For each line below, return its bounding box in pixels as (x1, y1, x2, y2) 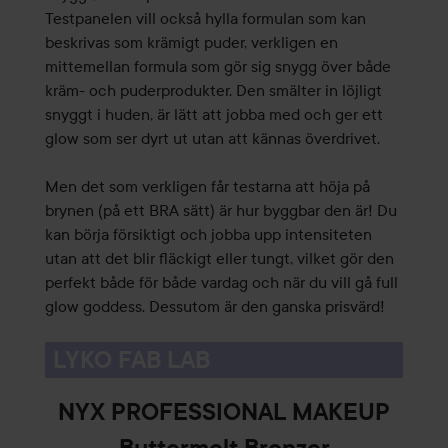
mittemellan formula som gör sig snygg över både (44, 56, 391, 77)
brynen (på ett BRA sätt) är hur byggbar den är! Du (44, 200, 397, 221)
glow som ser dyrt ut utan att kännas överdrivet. (44, 128, 380, 149)
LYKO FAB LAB (52, 346, 210, 375)
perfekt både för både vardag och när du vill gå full (44, 272, 398, 293)
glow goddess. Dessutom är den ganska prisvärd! (44, 296, 385, 317)
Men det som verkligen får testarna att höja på (44, 176, 370, 197)
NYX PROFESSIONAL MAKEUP (58, 398, 390, 427)
